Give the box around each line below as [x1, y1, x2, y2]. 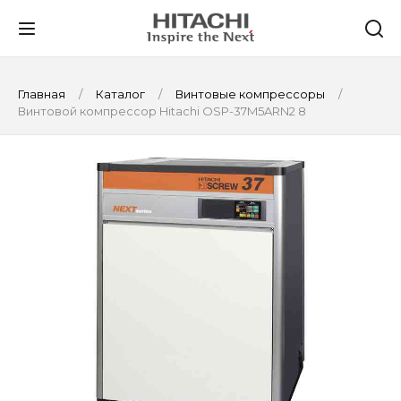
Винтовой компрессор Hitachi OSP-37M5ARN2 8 [18, 104, 306, 118]
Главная [18, 87, 68, 101]
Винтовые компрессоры [173, 87, 328, 101]
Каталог [93, 87, 148, 101]
